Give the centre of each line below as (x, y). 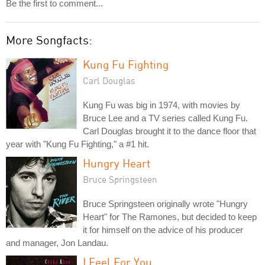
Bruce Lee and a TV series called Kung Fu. (165, 118)
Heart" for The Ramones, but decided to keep (170, 216)
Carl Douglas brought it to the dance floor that (169, 131)
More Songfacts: (49, 40)
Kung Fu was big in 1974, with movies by (161, 105)
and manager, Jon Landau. (57, 243)
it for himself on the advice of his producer (163, 230)
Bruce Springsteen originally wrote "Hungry (165, 203)
